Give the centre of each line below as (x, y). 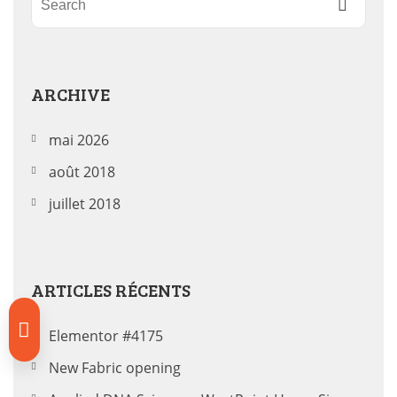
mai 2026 (79, 140)
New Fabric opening (115, 368)
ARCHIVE (70, 94)
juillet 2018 (85, 204)
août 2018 (82, 172)
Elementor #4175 (106, 336)
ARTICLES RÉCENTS (111, 290)
